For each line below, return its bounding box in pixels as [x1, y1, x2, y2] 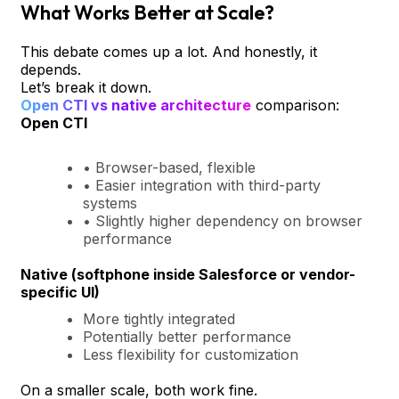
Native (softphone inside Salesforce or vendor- [20, 265, 355, 283]
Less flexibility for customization [83, 345, 298, 363]
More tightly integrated [83, 309, 235, 328]
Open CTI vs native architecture [20, 95, 251, 114]
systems [83, 193, 137, 212]
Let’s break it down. [20, 77, 151, 96]
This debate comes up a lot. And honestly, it [20, 42, 317, 61]
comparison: [251, 95, 339, 114]
